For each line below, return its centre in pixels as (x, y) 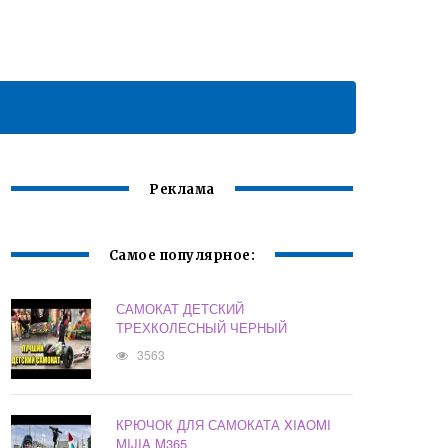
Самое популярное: (182, 256)
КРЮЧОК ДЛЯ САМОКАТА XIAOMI (224, 425)
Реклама (182, 190)
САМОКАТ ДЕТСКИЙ (180, 309)
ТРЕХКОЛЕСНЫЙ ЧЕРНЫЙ (202, 328)
